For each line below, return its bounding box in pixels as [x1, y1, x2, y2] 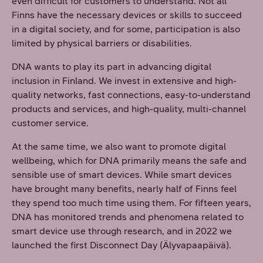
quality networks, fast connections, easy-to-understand [12, 89, 251, 100]
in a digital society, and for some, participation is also [12, 23, 240, 35]
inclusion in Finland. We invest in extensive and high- [12, 75, 237, 86]
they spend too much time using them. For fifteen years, [12, 197, 251, 208]
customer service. [12, 117, 89, 129]
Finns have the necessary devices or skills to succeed [12, 9, 242, 21]
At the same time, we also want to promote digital [12, 141, 226, 152]
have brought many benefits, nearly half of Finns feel [12, 183, 237, 194]
